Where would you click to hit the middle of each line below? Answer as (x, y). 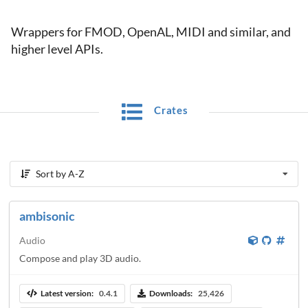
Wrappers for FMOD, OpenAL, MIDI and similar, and (151, 32)
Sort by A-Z (60, 173)
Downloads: (170, 294)
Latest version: (67, 294)
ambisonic (47, 216)
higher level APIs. (57, 49)
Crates (170, 110)
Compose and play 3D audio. (80, 258)
